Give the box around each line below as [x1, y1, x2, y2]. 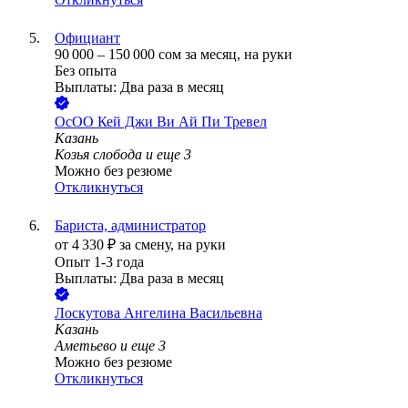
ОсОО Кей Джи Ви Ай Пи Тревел [55, 114, 267, 130]
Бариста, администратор [55, 218, 206, 234]
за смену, [119, 237, 178, 253]
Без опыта [55, 63, 117, 79]
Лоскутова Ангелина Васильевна [55, 305, 262, 321]
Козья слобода [55, 147, 142, 163]
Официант [55, 30, 120, 46]
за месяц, [185, 46, 244, 63]
